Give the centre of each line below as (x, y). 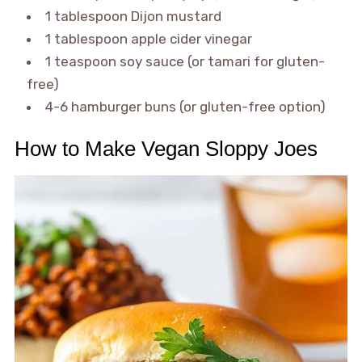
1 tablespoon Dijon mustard (133, 16)
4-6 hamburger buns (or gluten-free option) (185, 106)
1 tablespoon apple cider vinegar (148, 38)
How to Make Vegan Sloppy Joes (166, 148)
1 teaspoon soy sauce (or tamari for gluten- (185, 61)
